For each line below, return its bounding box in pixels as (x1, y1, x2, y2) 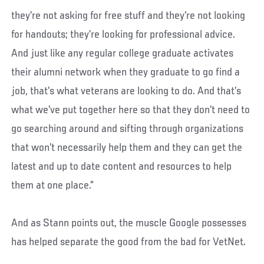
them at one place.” (11, 179, 94, 192)
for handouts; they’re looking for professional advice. (11, 28, 236, 41)
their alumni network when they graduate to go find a (11, 66, 240, 78)
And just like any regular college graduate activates (11, 47, 234, 60)
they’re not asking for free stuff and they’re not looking (11, 9, 246, 22)
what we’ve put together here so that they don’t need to (11, 104, 250, 116)
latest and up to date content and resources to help (11, 160, 232, 173)
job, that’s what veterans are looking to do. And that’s (11, 85, 242, 97)
